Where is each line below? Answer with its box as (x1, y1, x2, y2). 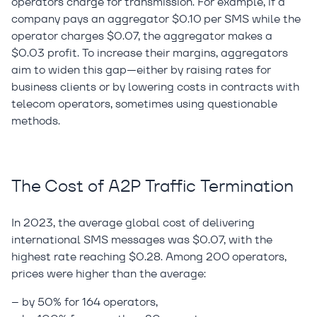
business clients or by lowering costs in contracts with (11, 79, 299, 94)
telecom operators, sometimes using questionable (11, 96, 277, 111)
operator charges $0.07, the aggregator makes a (11, 28, 272, 43)
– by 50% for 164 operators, (11, 294, 158, 309)
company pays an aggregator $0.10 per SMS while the (11, 11, 301, 26)
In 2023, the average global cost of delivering (11, 215, 255, 230)
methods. (11, 113, 60, 128)
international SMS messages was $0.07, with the (11, 232, 272, 247)
